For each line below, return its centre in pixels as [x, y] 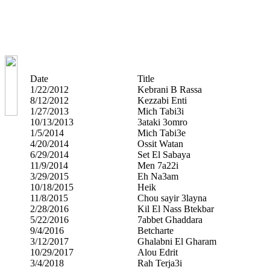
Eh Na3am [158, 176]
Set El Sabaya [164, 154]
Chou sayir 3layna [172, 198]
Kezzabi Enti [162, 100]
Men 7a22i [158, 165]
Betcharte [155, 230]
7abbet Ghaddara [170, 219]
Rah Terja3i [160, 263]
